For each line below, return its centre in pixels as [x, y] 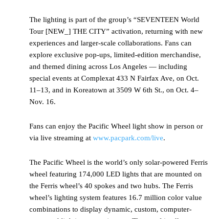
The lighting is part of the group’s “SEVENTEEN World [114, 20]
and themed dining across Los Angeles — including [108, 67]
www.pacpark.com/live [128, 138]
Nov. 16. [43, 102]
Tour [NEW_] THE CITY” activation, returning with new [116, 32]
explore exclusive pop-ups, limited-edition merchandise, [115, 55]
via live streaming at [61, 138]
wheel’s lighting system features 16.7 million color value [116, 198]
